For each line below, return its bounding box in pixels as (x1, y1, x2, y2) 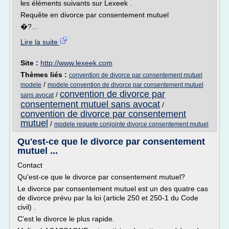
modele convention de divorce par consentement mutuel (48, 81, 203, 88)
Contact (17, 161, 42, 169)
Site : (20, 59, 40, 67)
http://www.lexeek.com (40, 59, 112, 67)
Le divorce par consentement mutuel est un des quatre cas (17, 185, 208, 193)
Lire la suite (20, 38, 60, 46)
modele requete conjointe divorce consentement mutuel (54, 121, 209, 128)
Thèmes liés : (20, 71, 69, 79)
